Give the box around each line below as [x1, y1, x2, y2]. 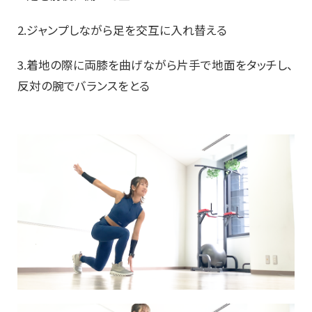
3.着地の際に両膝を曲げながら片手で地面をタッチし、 [17, 56, 293, 74]
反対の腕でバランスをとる [17, 77, 150, 95]
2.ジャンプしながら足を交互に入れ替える [17, 22, 227, 39]
